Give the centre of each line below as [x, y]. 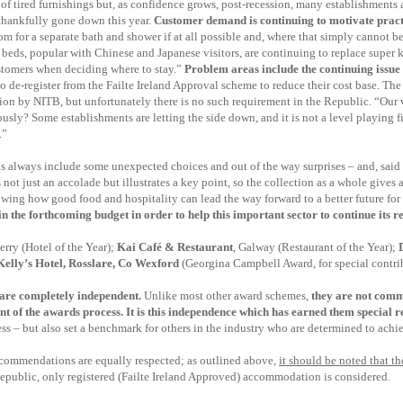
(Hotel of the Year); [68, 247]
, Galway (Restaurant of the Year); [316, 247]
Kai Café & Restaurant [174, 247]
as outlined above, [232, 360]
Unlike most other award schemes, [226, 296]
